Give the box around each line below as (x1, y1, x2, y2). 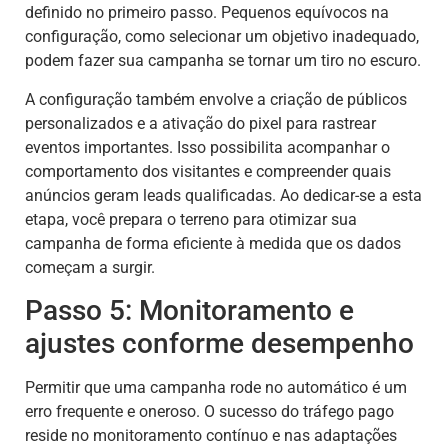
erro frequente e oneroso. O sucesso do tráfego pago (25, 401, 394, 421)
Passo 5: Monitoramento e (25, 293, 354, 327)
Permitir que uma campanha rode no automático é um (25, 377, 407, 397)
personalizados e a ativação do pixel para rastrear (25, 113, 376, 133)
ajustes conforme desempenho (25, 326, 414, 360)
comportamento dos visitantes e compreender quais (25, 161, 391, 181)
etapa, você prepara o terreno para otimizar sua (25, 209, 357, 229)
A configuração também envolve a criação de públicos (25, 89, 407, 109)
